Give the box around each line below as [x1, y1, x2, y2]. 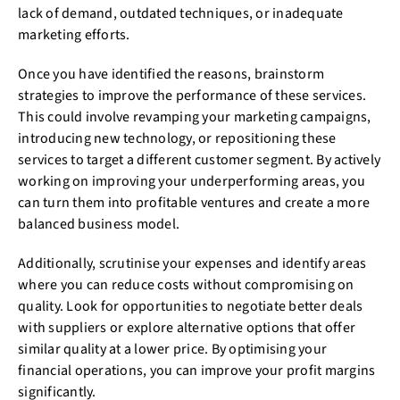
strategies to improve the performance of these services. [18, 86, 366, 105]
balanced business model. [18, 214, 179, 234]
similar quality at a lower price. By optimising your [18, 339, 327, 359]
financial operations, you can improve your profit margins [18, 361, 376, 380]
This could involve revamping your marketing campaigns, [18, 107, 371, 127]
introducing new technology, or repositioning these [18, 129, 337, 148]
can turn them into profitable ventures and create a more [18, 193, 370, 212]
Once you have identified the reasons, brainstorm [18, 64, 324, 84]
